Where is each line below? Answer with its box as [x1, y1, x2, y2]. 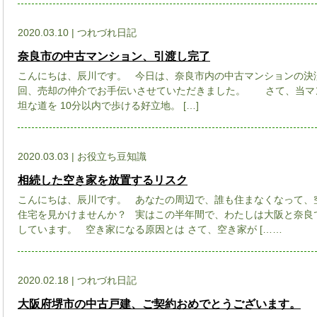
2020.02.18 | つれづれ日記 [18, 275, 137, 286]
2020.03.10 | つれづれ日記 [18, 27, 137, 38]
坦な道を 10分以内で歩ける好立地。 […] [18, 99, 199, 111]
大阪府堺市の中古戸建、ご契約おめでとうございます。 [18, 297, 301, 310]
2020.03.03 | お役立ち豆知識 [18, 151, 146, 162]
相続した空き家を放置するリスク [18, 173, 188, 186]
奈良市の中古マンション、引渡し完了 [18, 50, 210, 62]
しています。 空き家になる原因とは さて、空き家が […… [18, 223, 282, 235]
